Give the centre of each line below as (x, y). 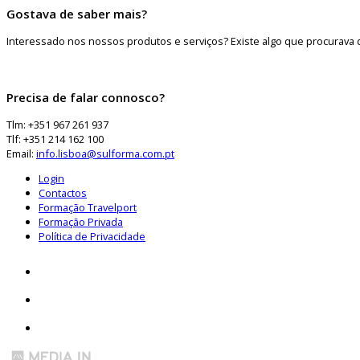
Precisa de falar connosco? (86, 97)
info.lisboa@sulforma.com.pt (105, 153)
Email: (21, 153)
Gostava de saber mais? (77, 14)
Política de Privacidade (92, 236)
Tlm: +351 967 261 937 (57, 124)
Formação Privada (81, 221)
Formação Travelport (88, 207)
